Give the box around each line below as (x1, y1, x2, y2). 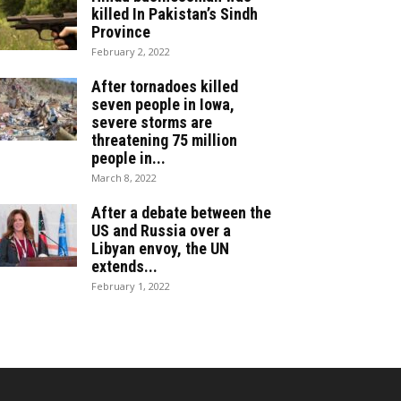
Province (91, 22, 150, 41)
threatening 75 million (91, 131, 237, 149)
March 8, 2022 (91, 171, 157, 184)
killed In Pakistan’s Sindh (91, 4, 258, 23)
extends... (91, 257, 158, 276)
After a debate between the (91, 203, 271, 222)
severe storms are (91, 113, 212, 132)
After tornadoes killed (91, 77, 238, 96)
